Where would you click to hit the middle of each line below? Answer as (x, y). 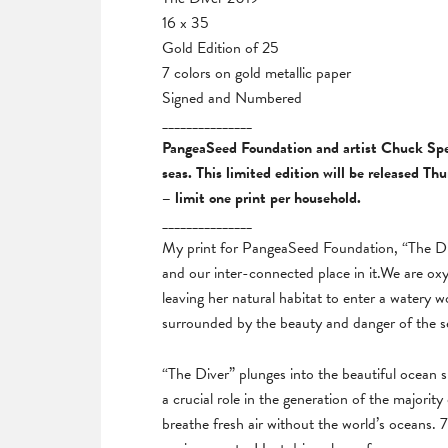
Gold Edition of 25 (220, 47)
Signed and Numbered (232, 97)
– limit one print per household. (261, 197)
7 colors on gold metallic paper (256, 72)
